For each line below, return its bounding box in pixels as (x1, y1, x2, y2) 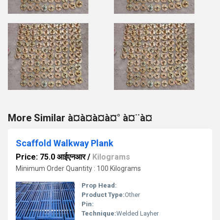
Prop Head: (82, 182, 117, 189)
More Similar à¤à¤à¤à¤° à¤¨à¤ (8, 112, 152, 124)
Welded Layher (116, 210, 159, 217)
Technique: (82, 210, 116, 217)
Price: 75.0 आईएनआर (16, 152, 85, 162)
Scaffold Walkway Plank (16, 138, 113, 148)
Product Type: (82, 191, 125, 198)
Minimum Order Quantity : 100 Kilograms (16, 165, 141, 172)
